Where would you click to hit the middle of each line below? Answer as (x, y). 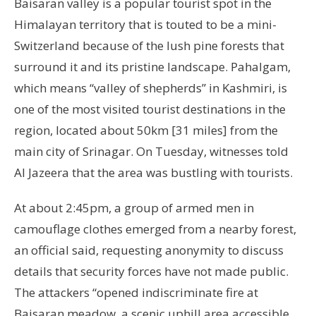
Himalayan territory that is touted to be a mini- (145, 25)
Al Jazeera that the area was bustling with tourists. (153, 173)
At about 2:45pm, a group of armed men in (134, 208)
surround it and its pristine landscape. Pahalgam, (152, 67)
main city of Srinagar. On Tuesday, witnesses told (151, 152)
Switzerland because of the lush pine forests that (149, 46)
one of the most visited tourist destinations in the (150, 109)
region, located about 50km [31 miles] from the (146, 130)
